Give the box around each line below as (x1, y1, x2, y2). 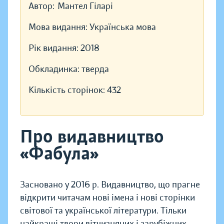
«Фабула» (20, 142, 98, 165)
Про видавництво (20, 125, 164, 148)
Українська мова (89, 21, 156, 33)
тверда (81, 63, 109, 75)
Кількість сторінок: (28, 84, 107, 96)
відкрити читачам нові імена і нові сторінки (20, 192, 195, 203)
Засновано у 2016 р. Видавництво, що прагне (20, 179, 200, 190)
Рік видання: (28, 42, 80, 54)
